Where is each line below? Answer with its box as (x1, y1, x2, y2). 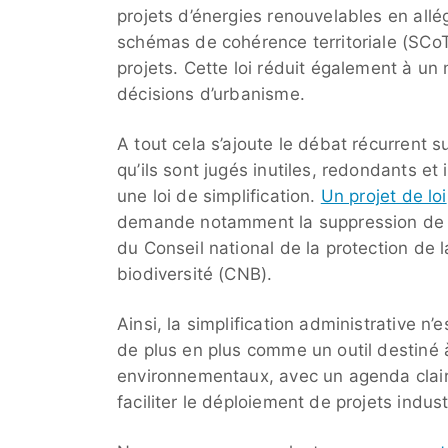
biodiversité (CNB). (117, 264, 273, 285)
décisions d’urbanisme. (117, 84, 305, 105)
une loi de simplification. (117, 186, 321, 207)
